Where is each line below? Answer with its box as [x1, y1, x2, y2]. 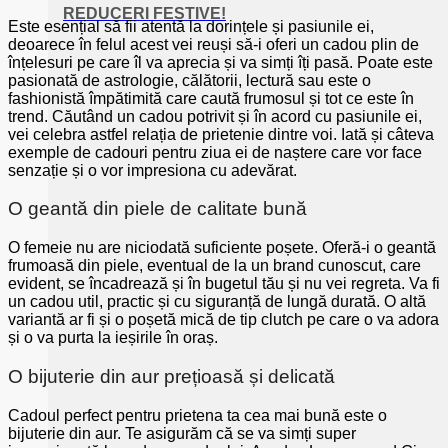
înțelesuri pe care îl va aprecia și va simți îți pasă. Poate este [8, 53, 433, 71]
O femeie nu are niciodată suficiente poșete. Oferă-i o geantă [8, 239, 436, 257]
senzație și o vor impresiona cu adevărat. [8, 161, 297, 179]
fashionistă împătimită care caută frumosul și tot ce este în [8, 89, 414, 107]
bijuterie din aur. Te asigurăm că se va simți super [8, 424, 356, 442]
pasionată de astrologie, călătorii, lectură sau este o [8, 71, 371, 89]
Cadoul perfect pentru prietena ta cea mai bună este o [8, 406, 387, 424]
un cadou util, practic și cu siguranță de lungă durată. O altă [8, 293, 426, 311]
